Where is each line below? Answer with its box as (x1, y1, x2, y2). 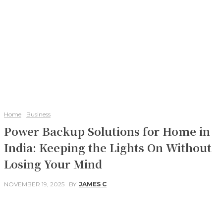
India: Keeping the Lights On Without (4, 140, 212, 155)
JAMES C (79, 180, 107, 188)
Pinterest (132, 205, 155, 213)
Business (26, 111, 51, 118)
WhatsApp (186, 205, 214, 213)
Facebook (24, 205, 51, 213)
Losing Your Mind (4, 156, 102, 171)
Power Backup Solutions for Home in (4, 123, 210, 139)
